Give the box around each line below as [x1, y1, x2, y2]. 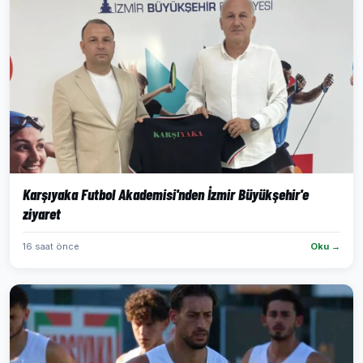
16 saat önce [23, 241, 79, 252]
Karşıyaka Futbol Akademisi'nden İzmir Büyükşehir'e [23, 185, 309, 203]
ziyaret [23, 204, 61, 223]
